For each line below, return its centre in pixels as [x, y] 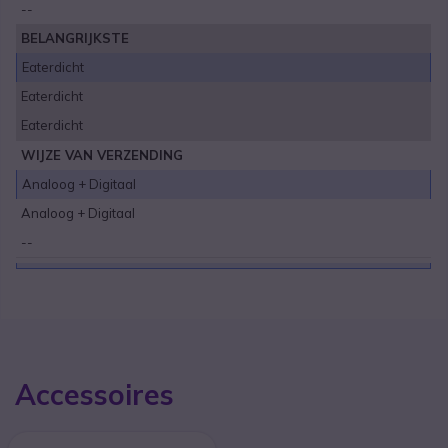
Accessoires [94, 394]
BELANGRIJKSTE [75, 38]
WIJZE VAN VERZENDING [102, 155]
